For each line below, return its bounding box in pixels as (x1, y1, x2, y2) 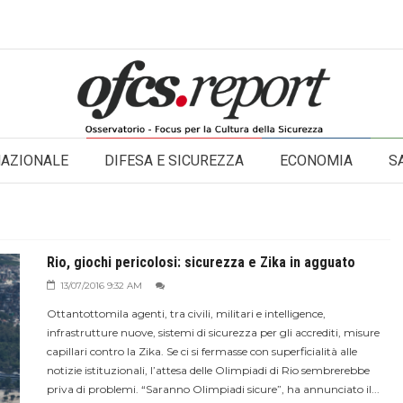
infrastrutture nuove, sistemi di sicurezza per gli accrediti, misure (46, 326, 380, 339)
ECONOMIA (280, 152, 353, 169)
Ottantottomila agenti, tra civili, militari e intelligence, (46, 307, 326, 320)
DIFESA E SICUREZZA (104, 152, 244, 169)
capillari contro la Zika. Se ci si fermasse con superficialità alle (46, 345, 357, 358)
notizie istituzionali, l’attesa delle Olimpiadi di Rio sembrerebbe (46, 363, 370, 377)
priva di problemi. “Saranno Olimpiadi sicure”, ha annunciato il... (46, 382, 380, 396)
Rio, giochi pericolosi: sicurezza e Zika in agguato (46, 254, 355, 271)
